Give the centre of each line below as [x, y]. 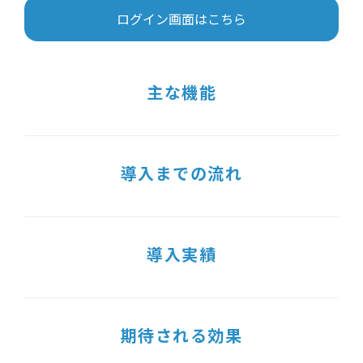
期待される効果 [181, 335]
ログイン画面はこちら [181, 19]
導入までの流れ [181, 173]
